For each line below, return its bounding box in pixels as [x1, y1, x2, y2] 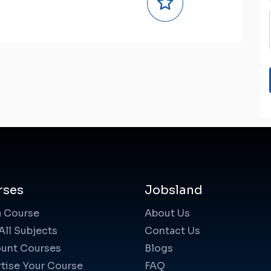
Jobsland [145, 183, 203, 198]
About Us [145, 207, 190, 220]
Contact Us [145, 224, 200, 238]
